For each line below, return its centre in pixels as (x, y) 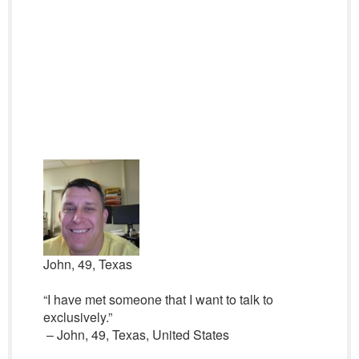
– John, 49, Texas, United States (136, 335)
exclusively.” (77, 317)
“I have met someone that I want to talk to (158, 299)
